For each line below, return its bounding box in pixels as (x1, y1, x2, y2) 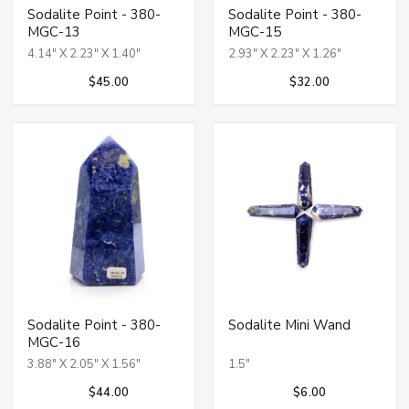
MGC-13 (27, 22, 81, 41)
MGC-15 (227, 22, 281, 41)
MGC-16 (27, 333, 81, 352)
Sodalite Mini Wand (227, 316, 351, 335)
